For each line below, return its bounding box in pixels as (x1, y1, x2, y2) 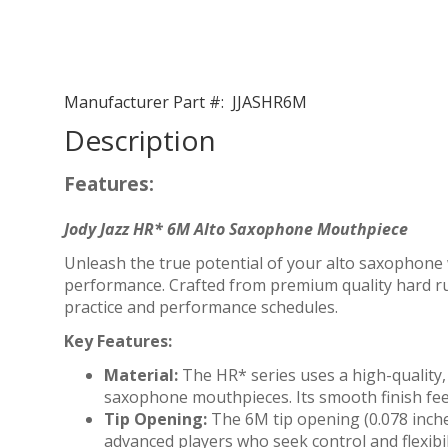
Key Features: (64, 329, 172, 352)
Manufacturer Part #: (64, 90, 224, 113)
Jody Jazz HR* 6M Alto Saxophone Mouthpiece (64, 217, 408, 240)
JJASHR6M (224, 90, 307, 113)
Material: (104, 363, 178, 386)
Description (64, 120, 216, 159)
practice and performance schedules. (64, 295, 338, 318)
